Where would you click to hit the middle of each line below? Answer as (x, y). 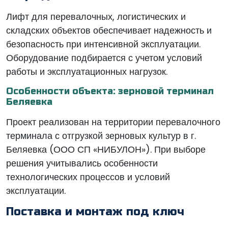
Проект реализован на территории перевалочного (113, 122)
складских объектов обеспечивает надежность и (109, 30)
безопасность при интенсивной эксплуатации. (103, 44)
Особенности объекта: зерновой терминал (110, 91)
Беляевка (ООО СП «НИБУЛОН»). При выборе (106, 149)
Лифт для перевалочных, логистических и (96, 17)
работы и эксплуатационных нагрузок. (87, 72)
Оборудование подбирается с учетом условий (104, 58)
